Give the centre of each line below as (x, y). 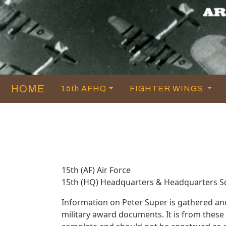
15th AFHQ (84, 88)
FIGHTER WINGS (167, 88)
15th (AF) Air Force (96, 170)
